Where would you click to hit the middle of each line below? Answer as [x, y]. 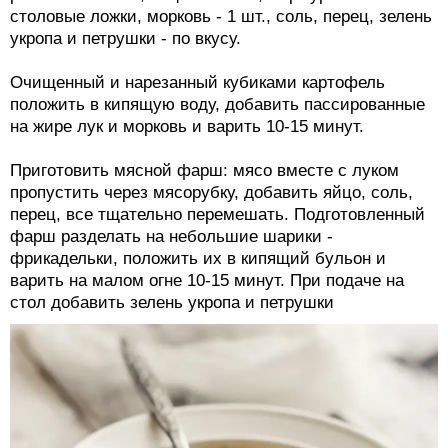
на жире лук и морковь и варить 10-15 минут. [187, 126]
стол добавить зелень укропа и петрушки [172, 302]
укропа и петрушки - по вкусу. [125, 38]
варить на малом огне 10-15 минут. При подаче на [207, 280]
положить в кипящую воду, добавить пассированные [217, 104]
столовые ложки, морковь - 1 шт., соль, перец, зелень [221, 16]
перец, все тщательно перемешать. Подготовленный [217, 214]
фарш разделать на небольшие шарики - [171, 236]
